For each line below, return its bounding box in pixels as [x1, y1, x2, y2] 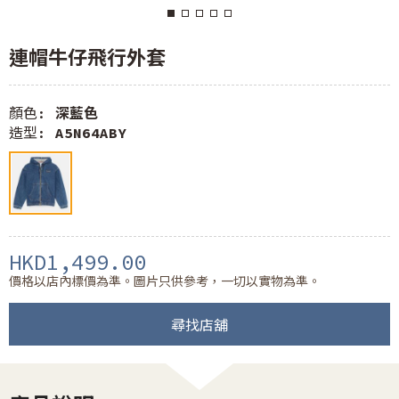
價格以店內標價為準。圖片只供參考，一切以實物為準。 [9, 273, 321, 289]
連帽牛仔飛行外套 [9, 48, 166, 69]
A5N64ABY [55, 124, 126, 142]
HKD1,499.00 [9, 248, 146, 276]
